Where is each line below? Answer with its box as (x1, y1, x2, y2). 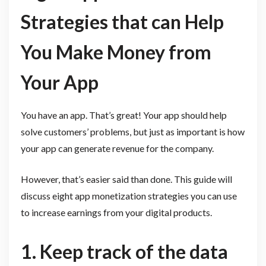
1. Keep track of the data (20, 240, 228, 264)
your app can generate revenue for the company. (20, 142, 214, 154)
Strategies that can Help (20, 9, 224, 33)
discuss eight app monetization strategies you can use (20, 189, 237, 201)
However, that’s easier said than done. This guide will (20, 173, 232, 185)
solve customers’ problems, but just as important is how (20, 125, 245, 137)
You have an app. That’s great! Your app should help (20, 109, 227, 121)
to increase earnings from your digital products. (20, 206, 212, 218)
